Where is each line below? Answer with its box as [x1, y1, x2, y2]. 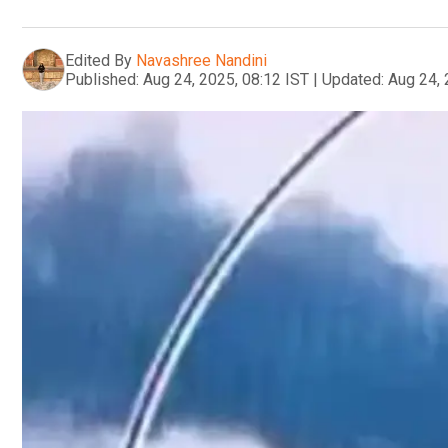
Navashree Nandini [136, 50, 267, 70]
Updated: [322, 69, 384, 89]
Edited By [65, 50, 132, 70]
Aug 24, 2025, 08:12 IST [143, 69, 309, 89]
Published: [65, 69, 139, 89]
